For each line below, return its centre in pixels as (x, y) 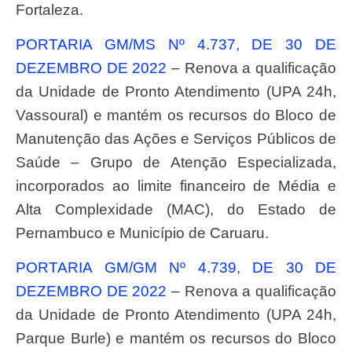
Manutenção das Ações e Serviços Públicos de (176, 138)
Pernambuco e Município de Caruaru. (142, 233)
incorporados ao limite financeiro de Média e (176, 185)
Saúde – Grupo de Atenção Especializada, (176, 162)
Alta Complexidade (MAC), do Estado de (176, 209)
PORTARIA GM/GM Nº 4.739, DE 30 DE (21, 268)
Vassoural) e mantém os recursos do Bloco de (176, 115)
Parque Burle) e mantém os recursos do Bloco (176, 339)
